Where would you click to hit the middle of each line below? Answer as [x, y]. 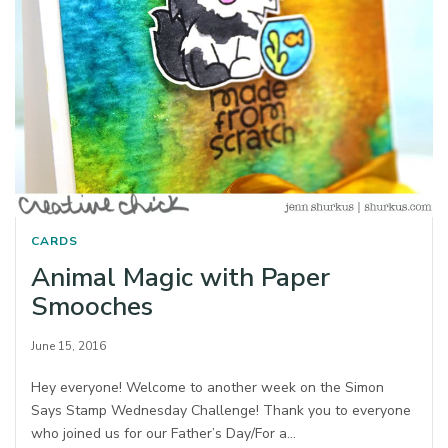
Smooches [92, 306]
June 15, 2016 [68, 345]
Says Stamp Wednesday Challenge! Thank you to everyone [221, 410]
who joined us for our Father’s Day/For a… [164, 433]
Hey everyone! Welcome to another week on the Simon [208, 387]
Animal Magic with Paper [180, 277]
